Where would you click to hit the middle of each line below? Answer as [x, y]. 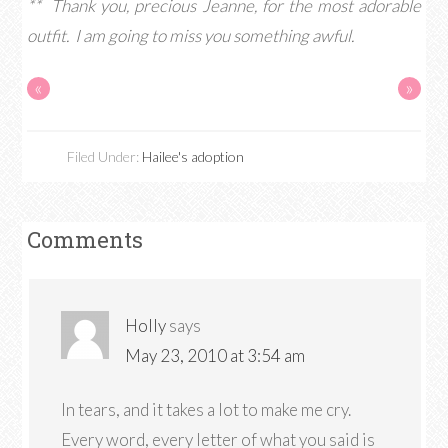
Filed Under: [105, 156]
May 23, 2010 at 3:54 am [215, 355]
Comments [85, 239]
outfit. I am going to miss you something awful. [191, 35]
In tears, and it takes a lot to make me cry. [206, 409]
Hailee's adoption [193, 156]
